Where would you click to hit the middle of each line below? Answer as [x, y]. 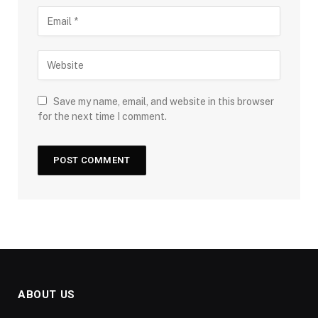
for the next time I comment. [102, 116]
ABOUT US [46, 294]
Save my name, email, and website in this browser [164, 101]
